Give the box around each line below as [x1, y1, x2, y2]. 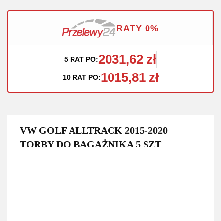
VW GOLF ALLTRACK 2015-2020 [20, 124, 168, 136]
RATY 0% [116, 23, 159, 33]
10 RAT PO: [62, 73, 101, 81]
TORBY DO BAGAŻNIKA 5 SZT [20, 138, 161, 149]
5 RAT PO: [64, 55, 98, 63]
